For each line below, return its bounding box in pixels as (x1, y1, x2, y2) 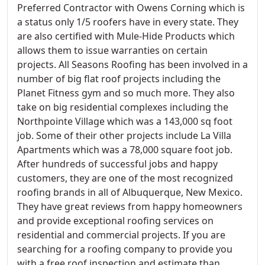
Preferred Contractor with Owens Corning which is (17, 1, 245, 14)
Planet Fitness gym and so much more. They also (17, 86, 235, 99)
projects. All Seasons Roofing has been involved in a (17, 58, 248, 71)
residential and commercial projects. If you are (17, 228, 225, 241)
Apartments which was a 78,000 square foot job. (17, 143, 232, 156)
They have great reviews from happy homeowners (17, 200, 243, 213)
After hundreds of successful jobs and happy (17, 157, 218, 170)
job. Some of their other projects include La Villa (17, 129, 231, 142)
